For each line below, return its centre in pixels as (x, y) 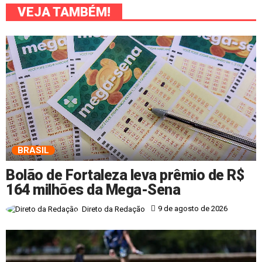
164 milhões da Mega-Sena (93, 189)
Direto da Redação (113, 209)
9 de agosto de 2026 (193, 209)
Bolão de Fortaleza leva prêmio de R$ (125, 175)
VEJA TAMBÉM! (64, 12)
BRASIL (33, 150)
